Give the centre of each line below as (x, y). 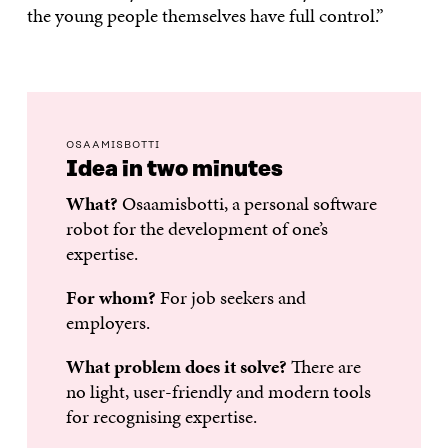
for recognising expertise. (162, 417)
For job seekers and (231, 298)
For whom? (111, 298)
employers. (108, 323)
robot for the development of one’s (197, 229)
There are (324, 367)
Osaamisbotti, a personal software (250, 204)
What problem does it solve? (177, 367)
